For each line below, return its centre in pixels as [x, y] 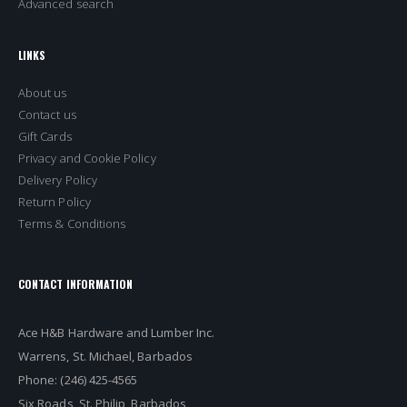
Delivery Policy [58, 179]
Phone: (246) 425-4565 [78, 380]
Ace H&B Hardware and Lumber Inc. [117, 333]
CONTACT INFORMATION [76, 283]
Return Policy [55, 201]
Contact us [47, 114]
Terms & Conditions [72, 223]
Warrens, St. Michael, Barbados [105, 357]
